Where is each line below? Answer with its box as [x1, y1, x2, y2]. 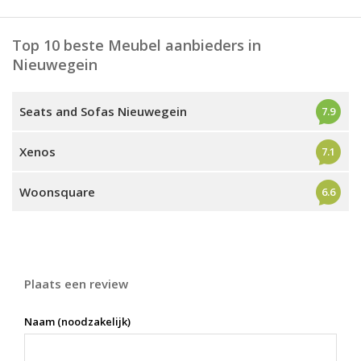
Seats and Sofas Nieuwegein [19, 103, 187, 119]
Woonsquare [19, 184, 95, 200]
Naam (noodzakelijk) [24, 314, 131, 329]
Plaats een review [24, 276, 128, 292]
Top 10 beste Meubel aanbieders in [12, 35, 261, 55]
